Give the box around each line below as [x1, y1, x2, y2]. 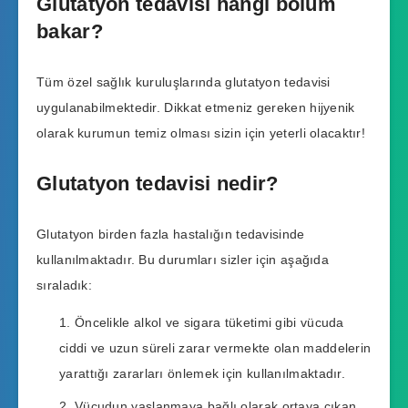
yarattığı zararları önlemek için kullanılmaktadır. [59, 365, 345, 381]
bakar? [36, 20, 103, 44]
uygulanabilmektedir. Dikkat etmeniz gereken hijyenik [36, 100, 355, 116]
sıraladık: [36, 277, 92, 292]
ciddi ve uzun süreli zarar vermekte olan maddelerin [59, 340, 372, 355]
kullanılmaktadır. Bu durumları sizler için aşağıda [36, 251, 329, 267]
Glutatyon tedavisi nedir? [36, 172, 279, 196]
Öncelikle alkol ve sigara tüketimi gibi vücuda [74, 314, 344, 330]
